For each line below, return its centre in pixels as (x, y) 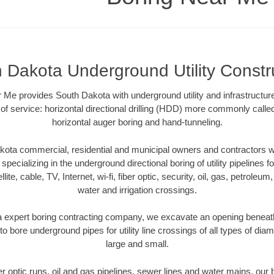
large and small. (137, 244)
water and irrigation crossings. (137, 190)
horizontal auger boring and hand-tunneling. (137, 122)
